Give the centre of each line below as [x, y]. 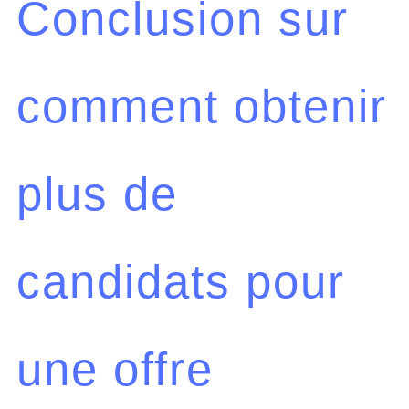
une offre [115, 369]
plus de [97, 194]
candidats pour [180, 282]
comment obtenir [201, 106]
